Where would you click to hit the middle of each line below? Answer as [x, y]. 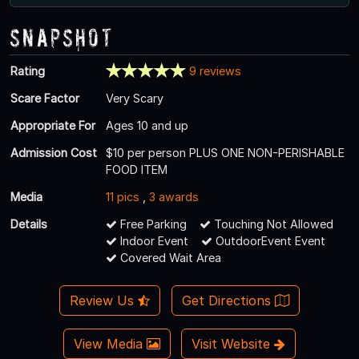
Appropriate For [53, 126]
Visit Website [233, 344]
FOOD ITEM [137, 170]
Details [29, 224]
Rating [28, 71]
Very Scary [135, 99]
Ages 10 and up [147, 126]
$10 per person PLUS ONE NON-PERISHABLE [225, 153]
